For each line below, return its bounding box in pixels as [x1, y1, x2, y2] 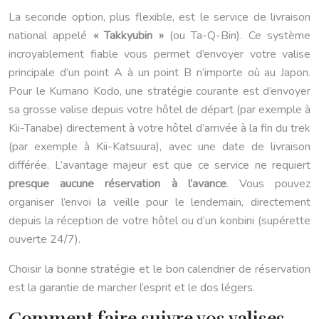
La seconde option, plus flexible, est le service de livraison [9, 9, 310, 25]
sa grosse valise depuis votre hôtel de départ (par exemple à [9, 101, 310, 117]
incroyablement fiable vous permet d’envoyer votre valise [9, 46, 310, 62]
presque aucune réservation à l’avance [9, 175, 226, 192]
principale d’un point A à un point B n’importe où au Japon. [9, 64, 310, 80]
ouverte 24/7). [9, 231, 80, 247]
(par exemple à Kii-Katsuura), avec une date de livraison [9, 138, 310, 155]
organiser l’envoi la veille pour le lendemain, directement [9, 194, 310, 210]
